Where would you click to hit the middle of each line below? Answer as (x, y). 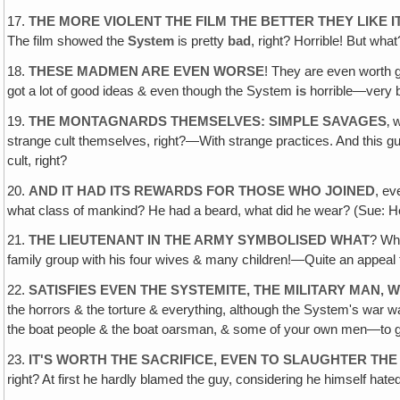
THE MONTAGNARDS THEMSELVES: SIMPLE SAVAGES (208, 121)
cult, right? (37, 160)
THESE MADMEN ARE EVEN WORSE (147, 71)
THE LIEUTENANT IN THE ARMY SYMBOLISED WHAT (200, 241)
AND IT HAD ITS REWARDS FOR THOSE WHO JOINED (202, 191)
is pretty (201, 42)
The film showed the (68, 42)
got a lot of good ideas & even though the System (152, 91)
